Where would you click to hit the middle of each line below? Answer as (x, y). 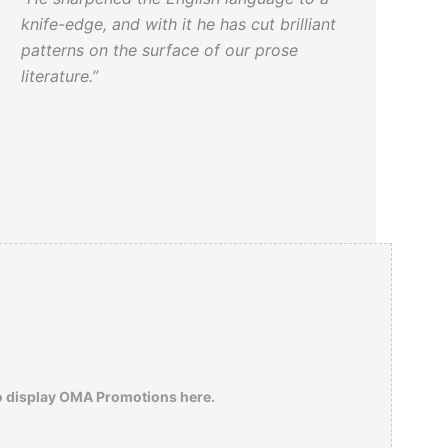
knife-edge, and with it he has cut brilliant (179, 24)
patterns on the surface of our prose (160, 50)
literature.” (60, 76)
